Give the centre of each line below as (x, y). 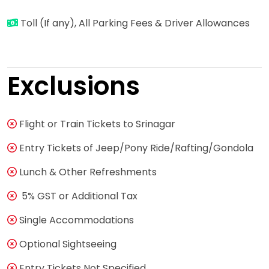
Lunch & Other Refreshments (87, 172)
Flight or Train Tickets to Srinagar (96, 124)
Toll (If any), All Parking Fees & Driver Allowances (135, 23)
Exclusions (74, 86)
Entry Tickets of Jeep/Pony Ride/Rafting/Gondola (135, 148)
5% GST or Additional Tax (77, 196)
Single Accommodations (75, 220)
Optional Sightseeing (67, 244)
